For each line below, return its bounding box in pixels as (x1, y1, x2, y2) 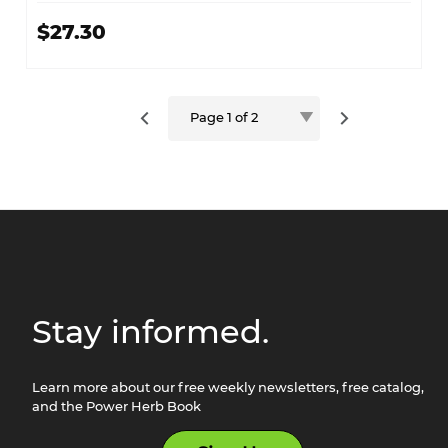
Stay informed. (32, 316, 269, 349)
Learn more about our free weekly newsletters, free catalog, (32, 382, 424, 396)
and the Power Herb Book (32, 401, 201, 415)
